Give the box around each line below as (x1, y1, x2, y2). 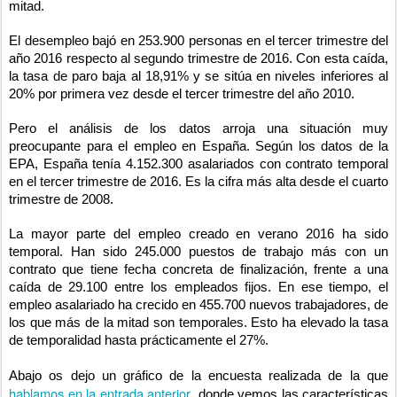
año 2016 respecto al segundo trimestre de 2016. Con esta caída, (9, 51, 388, 66)
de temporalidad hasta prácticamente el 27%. (9, 332, 269, 347)
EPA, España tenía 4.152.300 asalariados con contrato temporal (9, 156, 388, 171)
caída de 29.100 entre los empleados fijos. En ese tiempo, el (9, 279, 388, 294)
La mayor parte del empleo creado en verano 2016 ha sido (9, 226, 388, 241)
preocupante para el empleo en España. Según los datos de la (9, 138, 388, 153)
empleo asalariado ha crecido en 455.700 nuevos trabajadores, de (9, 297, 388, 312)
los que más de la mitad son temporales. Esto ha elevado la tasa (9, 315, 388, 330)
